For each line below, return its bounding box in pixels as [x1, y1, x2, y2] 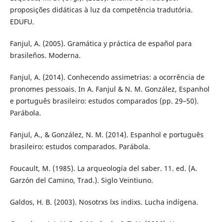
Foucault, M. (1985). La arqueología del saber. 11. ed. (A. [9, 164, 197, 173]
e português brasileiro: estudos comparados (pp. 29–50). [9, 96, 199, 106]
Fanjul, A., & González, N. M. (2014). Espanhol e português [9, 130, 204, 140]
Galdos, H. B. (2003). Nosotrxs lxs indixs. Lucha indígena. [9, 197, 198, 207]
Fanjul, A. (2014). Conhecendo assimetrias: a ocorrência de [9, 72, 205, 82]
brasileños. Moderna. [9, 51, 81, 60]
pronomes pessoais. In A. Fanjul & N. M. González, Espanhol [9, 84, 210, 94]
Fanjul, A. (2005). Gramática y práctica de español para [9, 39, 192, 49]
